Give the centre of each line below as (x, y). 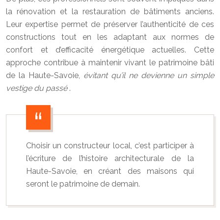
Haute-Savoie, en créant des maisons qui (110, 171)
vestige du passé (38, 88)
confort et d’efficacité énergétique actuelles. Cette (110, 50)
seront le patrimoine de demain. (83, 184)
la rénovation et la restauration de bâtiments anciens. (110, 12)
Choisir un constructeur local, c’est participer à (110, 146)
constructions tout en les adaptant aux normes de (110, 37)
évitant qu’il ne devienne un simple (149, 75)
